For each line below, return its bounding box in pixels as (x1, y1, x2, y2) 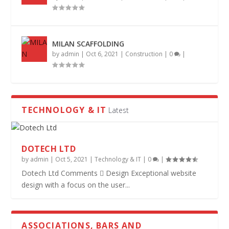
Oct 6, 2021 (86, 50, 119, 59)
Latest (108, 105, 129, 116)
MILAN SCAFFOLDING (52, 39, 125, 49)
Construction (125, 50, 163, 59)
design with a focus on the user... (21, 180, 130, 190)
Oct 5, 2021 (55, 155, 88, 164)
